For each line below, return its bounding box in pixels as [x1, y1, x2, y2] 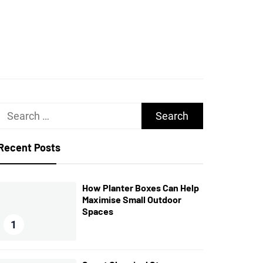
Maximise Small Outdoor [82, 194, 181, 205]
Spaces [82, 205, 113, 217]
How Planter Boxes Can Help [82, 182, 199, 193]
